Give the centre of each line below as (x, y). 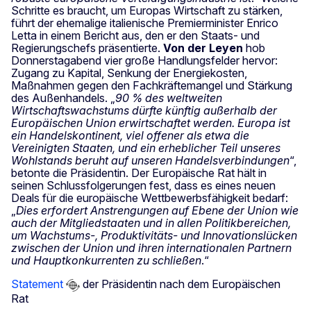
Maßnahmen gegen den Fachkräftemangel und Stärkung (152, 86)
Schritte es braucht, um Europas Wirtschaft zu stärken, (147, 11)
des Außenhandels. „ (63, 98)
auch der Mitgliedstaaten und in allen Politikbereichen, (151, 223)
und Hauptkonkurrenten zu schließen (106, 261)
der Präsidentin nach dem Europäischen (180, 284)
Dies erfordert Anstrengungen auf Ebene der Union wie (157, 211)
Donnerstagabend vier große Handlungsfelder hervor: (144, 61)
